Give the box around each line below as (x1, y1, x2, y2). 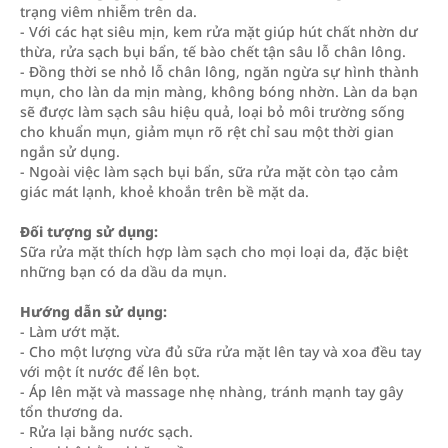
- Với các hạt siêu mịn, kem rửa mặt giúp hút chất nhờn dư (20, 22, 418, 41)
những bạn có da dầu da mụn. (20, 262, 227, 281)
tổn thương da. (20, 402, 123, 421)
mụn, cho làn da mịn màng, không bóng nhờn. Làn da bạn (20, 82, 418, 101)
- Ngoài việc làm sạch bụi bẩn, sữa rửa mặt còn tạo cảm (20, 162, 398, 181)
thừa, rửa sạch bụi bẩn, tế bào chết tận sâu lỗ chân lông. (20, 42, 406, 61)
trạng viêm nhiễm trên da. (20, 2, 197, 21)
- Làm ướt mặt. (20, 322, 120, 341)
